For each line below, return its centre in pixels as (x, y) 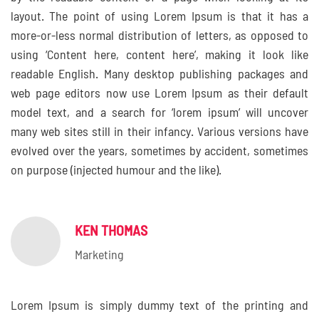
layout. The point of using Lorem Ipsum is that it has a (159, 17)
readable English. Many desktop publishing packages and (159, 75)
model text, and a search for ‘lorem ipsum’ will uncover (159, 113)
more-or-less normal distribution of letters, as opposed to (159, 36)
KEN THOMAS (111, 231)
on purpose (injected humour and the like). (116, 171)
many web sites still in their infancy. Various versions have (159, 132)
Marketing (99, 256)
